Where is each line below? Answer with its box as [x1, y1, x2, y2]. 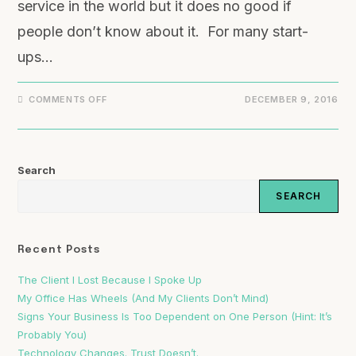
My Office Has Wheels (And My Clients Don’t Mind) [17, 292, 269, 304]
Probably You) [17, 328, 87, 341]
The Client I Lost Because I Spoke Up [17, 273, 203, 286]
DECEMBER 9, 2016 [244, 94, 339, 105]
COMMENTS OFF [29, 94, 107, 105]
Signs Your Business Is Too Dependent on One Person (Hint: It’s [17, 310, 333, 323]
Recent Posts [17, 245, 101, 255]
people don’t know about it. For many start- [17, 23, 309, 40]
